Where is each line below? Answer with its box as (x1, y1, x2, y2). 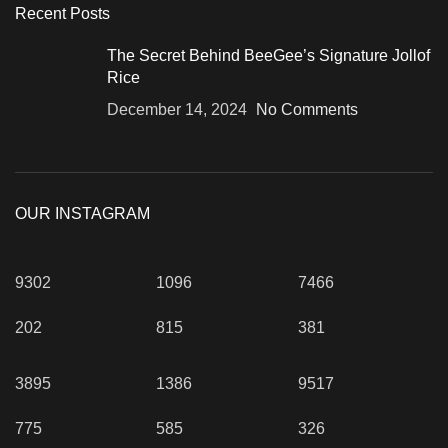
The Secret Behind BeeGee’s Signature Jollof (107, 47, 430, 64)
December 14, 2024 (107, 101, 247, 118)
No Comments (256, 101, 358, 118)
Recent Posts (15, 5, 110, 22)
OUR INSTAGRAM (15, 205, 150, 222)
